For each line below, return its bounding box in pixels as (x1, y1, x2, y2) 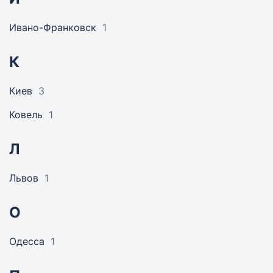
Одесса (9, 235, 44, 247)
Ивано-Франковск (9, 21, 96, 34)
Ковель (9, 108, 43, 121)
